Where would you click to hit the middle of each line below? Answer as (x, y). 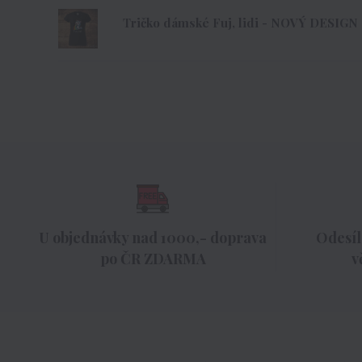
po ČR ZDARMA (153, 259)
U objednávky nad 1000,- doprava (153, 238)
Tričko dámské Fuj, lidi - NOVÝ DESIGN (240, 22)
